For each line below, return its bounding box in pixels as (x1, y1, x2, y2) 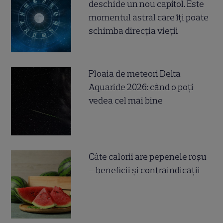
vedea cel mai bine (89, 95, 163, 107)
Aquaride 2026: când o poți (89, 82, 194, 93)
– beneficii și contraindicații (89, 165, 201, 176)
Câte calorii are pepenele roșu (89, 151, 207, 163)
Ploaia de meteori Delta (89, 68, 181, 80)
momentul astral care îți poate (89, 12, 209, 23)
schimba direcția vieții (89, 25, 179, 37)
